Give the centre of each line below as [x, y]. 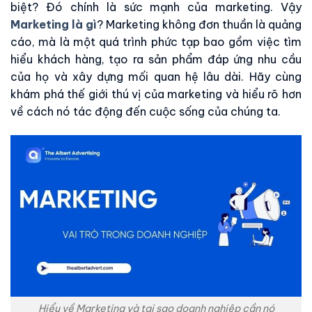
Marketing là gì [54, 24]
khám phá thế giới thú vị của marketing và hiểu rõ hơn [156, 94]
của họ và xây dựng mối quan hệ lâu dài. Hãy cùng [156, 77]
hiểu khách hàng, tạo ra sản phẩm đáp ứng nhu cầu [156, 59]
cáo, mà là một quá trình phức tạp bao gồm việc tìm [156, 42]
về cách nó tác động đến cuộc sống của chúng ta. [146, 111]
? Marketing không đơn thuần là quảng [199, 24]
